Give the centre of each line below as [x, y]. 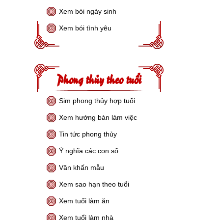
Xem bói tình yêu [85, 28]
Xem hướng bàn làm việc [98, 117]
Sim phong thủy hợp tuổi [97, 101]
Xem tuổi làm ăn [84, 201]
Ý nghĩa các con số [89, 151]
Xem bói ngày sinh [88, 11]
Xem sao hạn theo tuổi [94, 184]
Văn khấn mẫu [82, 167]
